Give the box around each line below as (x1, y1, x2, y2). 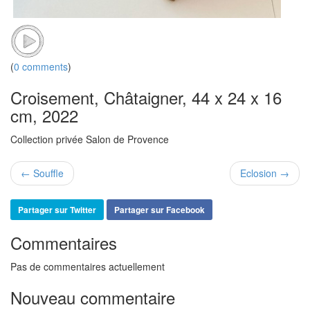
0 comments (14, 60, 68, 74)
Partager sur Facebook (114, 203, 205, 217)
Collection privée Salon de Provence (10, 132, 169, 147)
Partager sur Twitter (18, 203, 96, 217)
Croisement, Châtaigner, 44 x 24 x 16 (10, 85, 282, 110)
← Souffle (21, 166, 64, 181)
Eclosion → (240, 166, 289, 181)
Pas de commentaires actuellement (10, 259, 165, 274)
